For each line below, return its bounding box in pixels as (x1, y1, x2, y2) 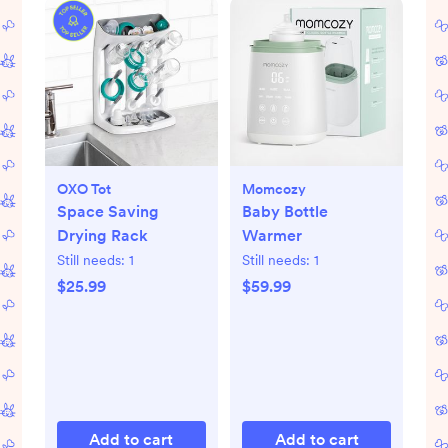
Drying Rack (56, 225, 148, 245)
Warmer (242, 225, 302, 245)
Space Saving (56, 201, 159, 221)
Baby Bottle (242, 201, 328, 221)
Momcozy (242, 180, 306, 197)
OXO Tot (56, 180, 111, 197)
